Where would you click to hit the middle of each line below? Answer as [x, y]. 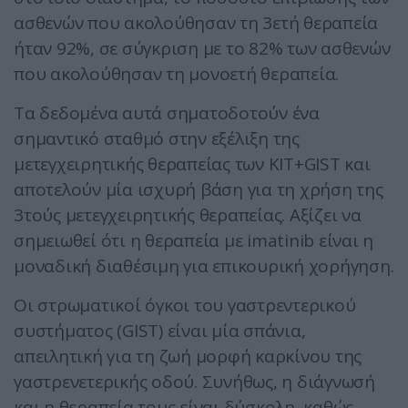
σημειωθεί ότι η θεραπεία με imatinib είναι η [194, 241]
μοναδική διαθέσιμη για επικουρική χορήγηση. [204, 266]
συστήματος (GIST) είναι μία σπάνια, [160, 331]
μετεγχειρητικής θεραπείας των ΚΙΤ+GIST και [192, 164]
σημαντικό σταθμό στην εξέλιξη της [157, 139]
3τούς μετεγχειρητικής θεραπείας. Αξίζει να [188, 215]
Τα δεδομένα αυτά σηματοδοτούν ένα [167, 113]
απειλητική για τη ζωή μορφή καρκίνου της [188, 357]
